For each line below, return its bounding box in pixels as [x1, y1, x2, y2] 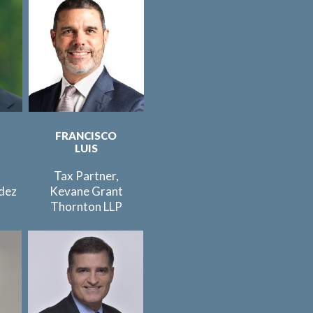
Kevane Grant [49, 184, 123, 198]
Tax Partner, [53, 168, 119, 183]
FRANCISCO [55, 129, 117, 142]
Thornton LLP [50, 199, 122, 214]
